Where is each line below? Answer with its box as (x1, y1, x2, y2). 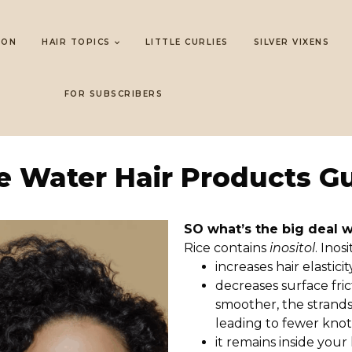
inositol (269, 240, 315, 255)
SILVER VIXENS (253, 37, 330, 47)
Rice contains (184, 240, 266, 255)
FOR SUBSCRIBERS (64, 89, 163, 99)
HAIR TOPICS (42, 37, 111, 47)
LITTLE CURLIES (145, 37, 229, 47)
